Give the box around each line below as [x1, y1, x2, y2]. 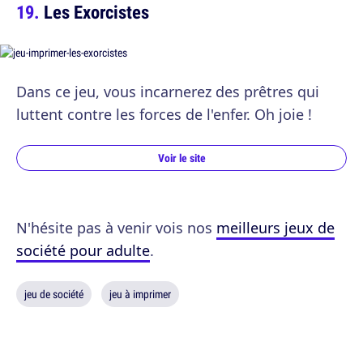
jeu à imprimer [109, 287, 171, 302]
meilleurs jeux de [216, 218, 335, 238]
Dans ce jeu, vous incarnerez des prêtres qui [16, 82, 319, 102]
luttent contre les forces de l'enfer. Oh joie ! [16, 105, 312, 125]
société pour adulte [16, 241, 150, 261]
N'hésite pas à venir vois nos [16, 218, 216, 238]
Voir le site [157, 151, 206, 166]
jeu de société [24, 287, 83, 302]
